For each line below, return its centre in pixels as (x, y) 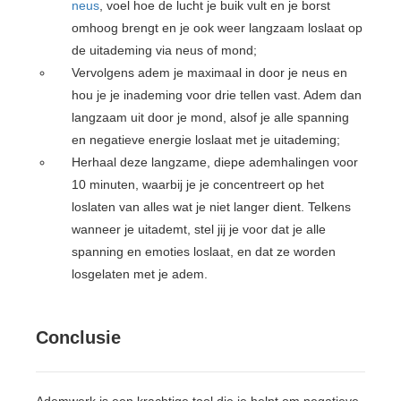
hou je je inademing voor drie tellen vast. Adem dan (217, 94)
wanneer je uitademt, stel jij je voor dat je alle (199, 229)
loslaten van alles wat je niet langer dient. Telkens (212, 206)
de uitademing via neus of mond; (165, 50)
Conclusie (78, 337)
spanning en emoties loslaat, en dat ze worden (204, 251)
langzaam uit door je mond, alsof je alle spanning (211, 117)
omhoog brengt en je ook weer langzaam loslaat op (218, 27)
